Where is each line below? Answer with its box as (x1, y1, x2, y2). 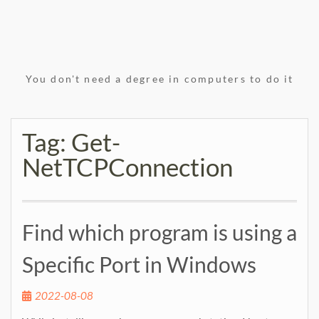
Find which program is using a (22, 219, 297, 245)
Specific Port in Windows (22, 251, 256, 277)
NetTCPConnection (22, 152, 233, 182)
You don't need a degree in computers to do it (25, 73, 294, 85)
